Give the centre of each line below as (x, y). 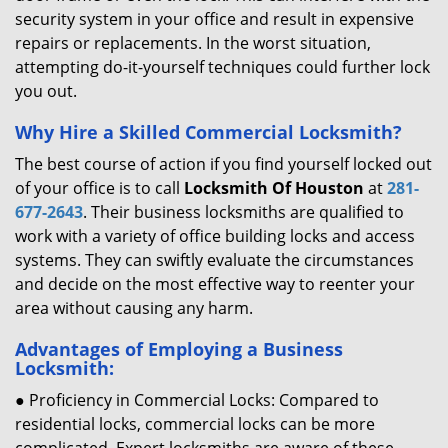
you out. (46, 91)
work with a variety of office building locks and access (215, 236)
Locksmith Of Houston (274, 188)
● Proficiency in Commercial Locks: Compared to (197, 400)
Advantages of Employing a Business (179, 349)
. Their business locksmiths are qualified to (243, 212)
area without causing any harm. (134, 308)
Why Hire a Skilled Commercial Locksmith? (208, 132)
